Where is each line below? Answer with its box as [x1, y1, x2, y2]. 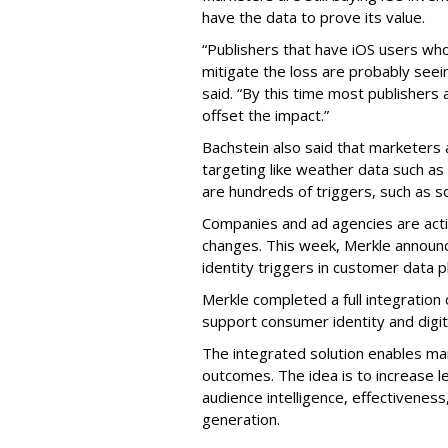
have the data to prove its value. [202, 7, 425, 27]
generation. [202, 409, 280, 429]
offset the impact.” [202, 105, 329, 125]
